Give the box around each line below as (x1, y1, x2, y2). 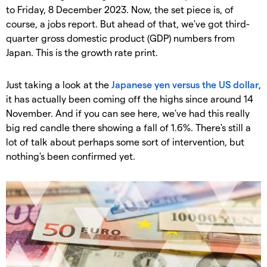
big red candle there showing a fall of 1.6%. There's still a (6, 122, 251, 133)
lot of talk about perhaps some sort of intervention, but (6, 136, 244, 148)
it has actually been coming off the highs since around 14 (6, 93, 253, 105)
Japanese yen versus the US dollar (111, 79, 259, 91)
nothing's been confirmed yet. (6, 150, 135, 162)
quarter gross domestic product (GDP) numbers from (6, 32, 235, 44)
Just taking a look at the (6, 79, 111, 91)
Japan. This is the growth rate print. (6, 46, 158, 58)
